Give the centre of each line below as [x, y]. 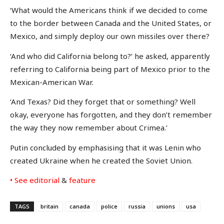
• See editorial [35, 180]
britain [49, 206]
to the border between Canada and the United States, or [111, 23]
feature [82, 180]
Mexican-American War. [52, 82]
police [109, 206]
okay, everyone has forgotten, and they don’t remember [111, 115]
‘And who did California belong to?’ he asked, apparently [110, 56]
